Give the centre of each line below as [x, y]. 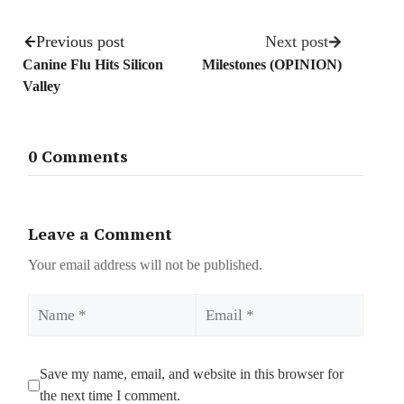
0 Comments [78, 156]
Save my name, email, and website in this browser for [192, 374]
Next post [297, 41]
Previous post [80, 41]
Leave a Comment [100, 234]
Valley [41, 86]
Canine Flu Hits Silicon [93, 64]
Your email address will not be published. [145, 265]
